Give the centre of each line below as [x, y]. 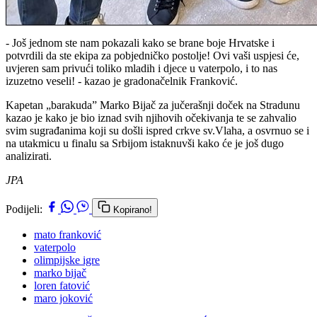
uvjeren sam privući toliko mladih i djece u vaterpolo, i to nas [142, 68]
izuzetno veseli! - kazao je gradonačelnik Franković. [122, 81]
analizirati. [29, 156]
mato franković [68, 234]
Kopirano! [133, 209]
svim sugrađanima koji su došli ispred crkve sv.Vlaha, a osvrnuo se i [157, 130]
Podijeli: [24, 209]
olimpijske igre [67, 260]
